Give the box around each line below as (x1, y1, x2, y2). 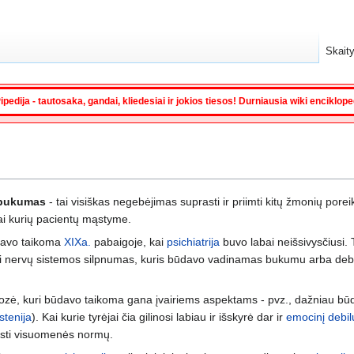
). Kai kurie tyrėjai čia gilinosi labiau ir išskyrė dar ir (32, 310, 286, 323)
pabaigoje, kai (91, 235, 167, 248)
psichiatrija (167, 235, 220, 248)
